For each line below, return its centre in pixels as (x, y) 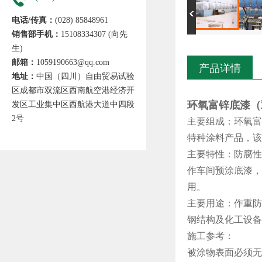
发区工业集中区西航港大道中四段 (73, 104)
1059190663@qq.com (73, 62)
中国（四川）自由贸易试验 (85, 76)
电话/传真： (33, 20)
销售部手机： (36, 34)
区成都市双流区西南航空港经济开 (73, 90)
